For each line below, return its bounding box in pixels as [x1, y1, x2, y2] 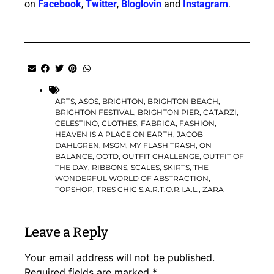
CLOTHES [102, 118, 138, 128]
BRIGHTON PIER [138, 107, 200, 117]
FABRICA [141, 118, 176, 128]
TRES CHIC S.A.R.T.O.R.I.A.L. [97, 184, 199, 194]
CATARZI [203, 107, 237, 117]
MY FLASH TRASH [130, 140, 196, 150]
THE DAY [55, 162, 89, 172]
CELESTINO [55, 118, 98, 128]
